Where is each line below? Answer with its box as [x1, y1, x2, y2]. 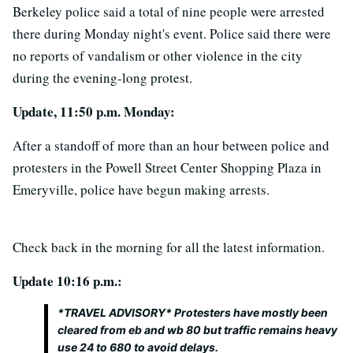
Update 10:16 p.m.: [13, 271, 122, 291]
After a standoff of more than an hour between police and [13, 136, 329, 154]
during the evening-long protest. [13, 69, 192, 87]
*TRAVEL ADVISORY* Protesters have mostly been [58, 306, 328, 319]
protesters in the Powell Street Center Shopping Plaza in [13, 158, 321, 176]
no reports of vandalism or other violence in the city [13, 46, 303, 65]
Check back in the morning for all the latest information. [13, 238, 325, 256]
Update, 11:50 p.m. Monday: [13, 102, 175, 121]
